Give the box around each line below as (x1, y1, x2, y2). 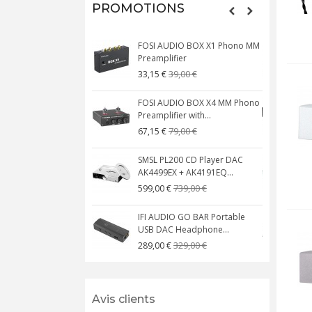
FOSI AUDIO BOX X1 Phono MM (138, 40, 260, 52)
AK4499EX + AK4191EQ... (138, 166, 233, 178)
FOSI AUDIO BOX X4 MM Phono (138, 97, 260, 109)
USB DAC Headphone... (138, 224, 229, 235)
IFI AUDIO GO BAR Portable (138, 211, 245, 223)
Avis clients (92, 292, 155, 306)
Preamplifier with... (138, 109, 211, 121)
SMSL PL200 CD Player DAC (138, 154, 243, 166)
